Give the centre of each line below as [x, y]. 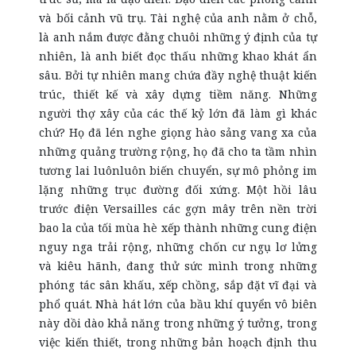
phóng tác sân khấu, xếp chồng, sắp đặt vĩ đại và [178, 285]
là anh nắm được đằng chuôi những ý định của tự [178, 37]
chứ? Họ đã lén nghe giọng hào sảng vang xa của [178, 132]
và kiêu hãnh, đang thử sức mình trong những [178, 266]
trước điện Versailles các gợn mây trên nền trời [178, 209]
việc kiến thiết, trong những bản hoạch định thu [178, 342]
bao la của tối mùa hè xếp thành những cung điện [178, 228]
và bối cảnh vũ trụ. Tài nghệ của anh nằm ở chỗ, [178, 18]
